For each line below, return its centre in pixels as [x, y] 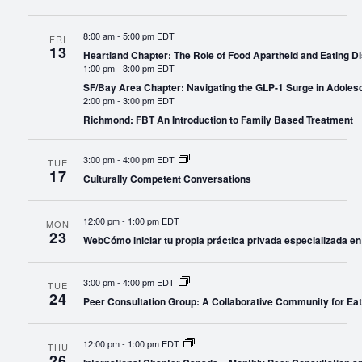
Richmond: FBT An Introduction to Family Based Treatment [218, 120]
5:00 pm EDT [148, 36]
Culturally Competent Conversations [167, 179]
